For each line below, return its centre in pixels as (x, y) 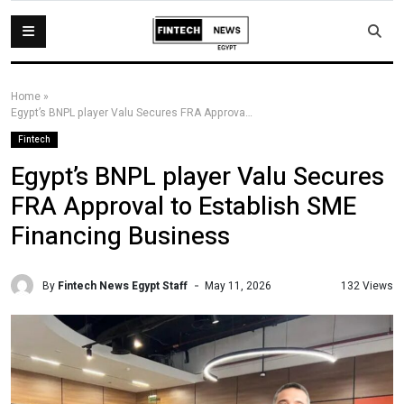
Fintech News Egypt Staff (123, 285)
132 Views (367, 285)
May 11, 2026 (238, 285)
